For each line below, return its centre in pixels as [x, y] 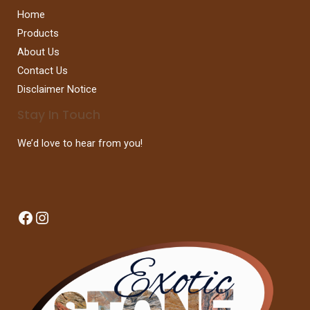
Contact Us [43, 71]
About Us [38, 52]
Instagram [72, 217]
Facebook [53, 217]
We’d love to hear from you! [80, 143]
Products [38, 34]
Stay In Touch [59, 115]
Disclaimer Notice [57, 90]
